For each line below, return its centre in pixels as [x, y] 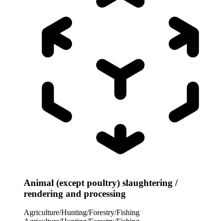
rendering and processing [75, 193]
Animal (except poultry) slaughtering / [101, 183]
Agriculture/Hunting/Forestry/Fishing [82, 213]
